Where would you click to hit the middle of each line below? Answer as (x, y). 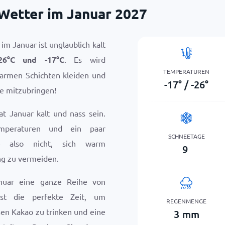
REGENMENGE (187, 201)
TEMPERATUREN (187, 71)
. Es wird (85, 59)
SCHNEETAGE (186, 136)
